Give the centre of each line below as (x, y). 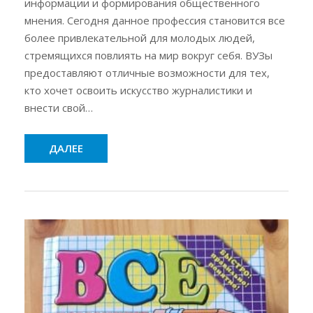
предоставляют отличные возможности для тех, (147, 72)
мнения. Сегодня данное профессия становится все (155, 20)
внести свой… (59, 107)
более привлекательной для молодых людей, (140, 37)
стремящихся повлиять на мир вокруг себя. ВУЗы (148, 55)
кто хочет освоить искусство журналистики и (138, 90)
